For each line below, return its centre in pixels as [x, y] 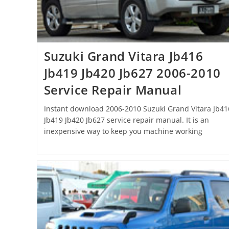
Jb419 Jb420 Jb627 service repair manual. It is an [126, 120]
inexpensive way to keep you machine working [123, 131]
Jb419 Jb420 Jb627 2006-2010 [132, 73]
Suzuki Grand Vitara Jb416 [123, 56]
